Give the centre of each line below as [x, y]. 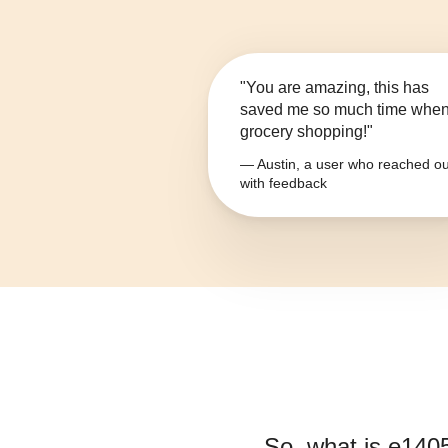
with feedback [283, 183]
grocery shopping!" [306, 132]
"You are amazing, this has [334, 88]
